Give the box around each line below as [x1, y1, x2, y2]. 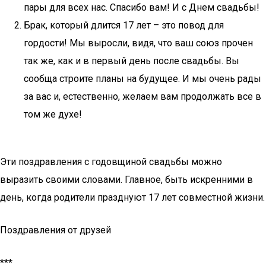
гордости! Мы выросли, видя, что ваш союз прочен [24, 37, 253, 49]
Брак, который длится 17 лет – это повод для [24, 20, 224, 31]
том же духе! [24, 109, 82, 120]
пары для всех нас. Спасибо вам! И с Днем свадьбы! [24, 2, 259, 13]
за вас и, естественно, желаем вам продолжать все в [24, 91, 261, 102]
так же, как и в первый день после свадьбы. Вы [24, 55, 239, 66]
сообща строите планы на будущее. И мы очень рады [24, 73, 261, 84]
